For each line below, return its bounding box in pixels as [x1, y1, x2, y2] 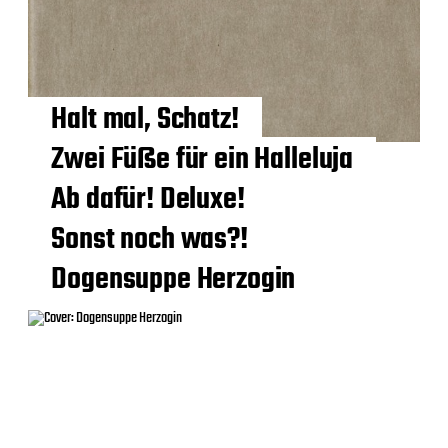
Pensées [51, 71, 148, 118]
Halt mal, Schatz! [51, 96, 239, 143]
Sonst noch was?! [51, 216, 248, 263]
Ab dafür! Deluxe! [51, 176, 245, 223]
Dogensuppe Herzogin [51, 256, 296, 303]
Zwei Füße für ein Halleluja [51, 136, 354, 183]
